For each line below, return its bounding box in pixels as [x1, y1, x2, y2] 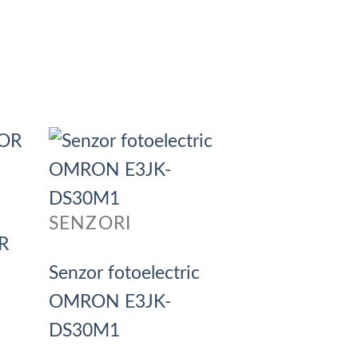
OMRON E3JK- [49, 292, 172, 311]
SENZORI [49, 215, 131, 233]
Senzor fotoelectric [49, 264, 200, 282]
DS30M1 [49, 321, 120, 340]
